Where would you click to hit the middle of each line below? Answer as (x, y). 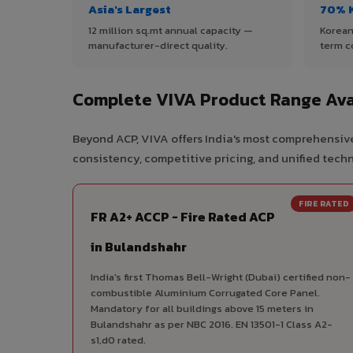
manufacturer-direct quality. (158, 46)
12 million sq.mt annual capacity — (171, 31)
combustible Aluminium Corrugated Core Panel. (205, 293)
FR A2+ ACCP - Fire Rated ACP (183, 217)
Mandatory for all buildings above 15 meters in (202, 309)
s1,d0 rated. (118, 340)
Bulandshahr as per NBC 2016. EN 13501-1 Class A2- (212, 325)
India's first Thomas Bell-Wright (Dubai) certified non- (221, 277)
